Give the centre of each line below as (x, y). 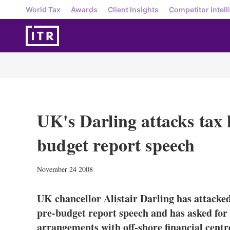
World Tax (43, 9)
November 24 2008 (65, 169)
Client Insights (133, 9)
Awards (84, 9)
